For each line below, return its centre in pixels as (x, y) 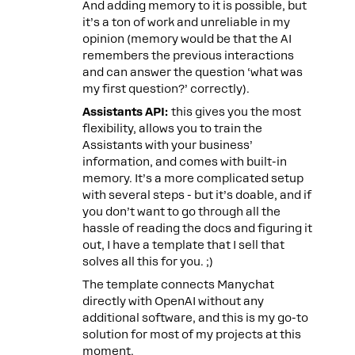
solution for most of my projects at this (192, 334)
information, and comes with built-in (185, 162)
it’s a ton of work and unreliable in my (186, 22)
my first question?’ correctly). (166, 89)
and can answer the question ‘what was (193, 72)
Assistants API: (125, 112)
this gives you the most (235, 112)
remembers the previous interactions (188, 55)
